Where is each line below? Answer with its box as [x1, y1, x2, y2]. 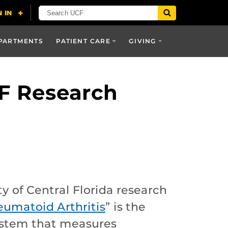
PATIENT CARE [56, 37, 110, 45]
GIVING [129, 37, 157, 45]
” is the [105, 199, 146, 214]
